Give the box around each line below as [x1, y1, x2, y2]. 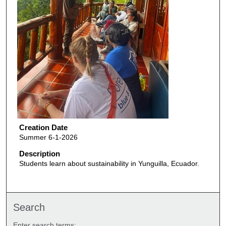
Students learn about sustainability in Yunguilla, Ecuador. [19, 159, 199, 167]
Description [19, 149, 60, 158]
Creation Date [19, 123, 68, 132]
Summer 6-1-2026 [19, 133, 78, 142]
